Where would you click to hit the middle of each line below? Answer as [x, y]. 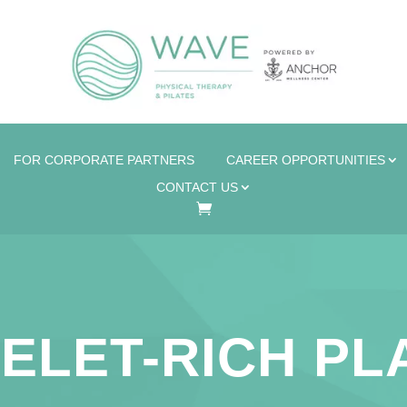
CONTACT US [197, 187]
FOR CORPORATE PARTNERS [104, 160]
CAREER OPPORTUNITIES [306, 160]
